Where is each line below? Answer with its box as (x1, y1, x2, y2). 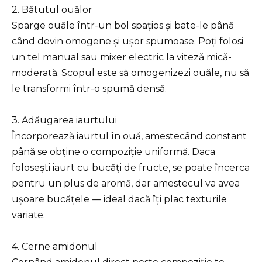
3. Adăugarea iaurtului (12, 115, 117, 126)
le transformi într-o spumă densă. (12, 82, 167, 94)
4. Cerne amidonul (12, 241, 98, 253)
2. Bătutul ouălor (12, 4, 92, 15)
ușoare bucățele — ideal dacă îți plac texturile (12, 194, 227, 205)
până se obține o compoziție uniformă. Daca (12, 146, 215, 158)
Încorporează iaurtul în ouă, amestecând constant (12, 130, 247, 142)
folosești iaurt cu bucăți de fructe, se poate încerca (12, 162, 250, 174)
